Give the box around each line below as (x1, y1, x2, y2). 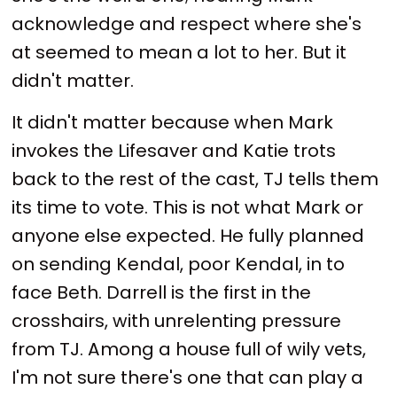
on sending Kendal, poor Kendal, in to (12, 252, 346, 277)
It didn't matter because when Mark (12, 110, 334, 136)
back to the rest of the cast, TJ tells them (12, 167, 379, 192)
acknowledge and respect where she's (12, 11, 362, 36)
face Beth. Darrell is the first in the (12, 280, 312, 306)
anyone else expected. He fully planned (12, 223, 365, 249)
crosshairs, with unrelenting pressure (12, 308, 342, 334)
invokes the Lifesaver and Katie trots (12, 138, 337, 164)
